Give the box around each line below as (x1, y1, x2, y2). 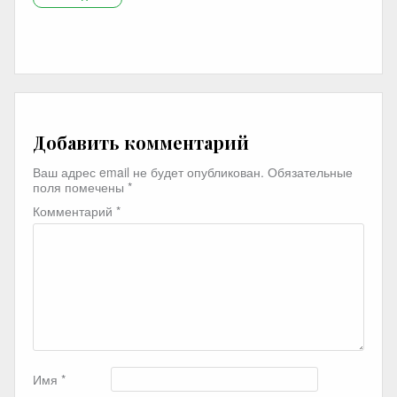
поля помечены (33, 178, 128, 197)
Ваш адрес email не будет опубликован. (33, 163, 264, 182)
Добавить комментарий (33, 130, 249, 155)
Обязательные (268, 163, 353, 182)
